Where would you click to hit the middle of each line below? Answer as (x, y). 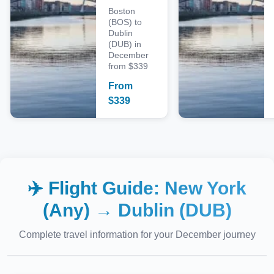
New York (206, 188)
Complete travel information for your (97, 235)
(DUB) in (125, 44)
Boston (122, 11)
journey (238, 235)
